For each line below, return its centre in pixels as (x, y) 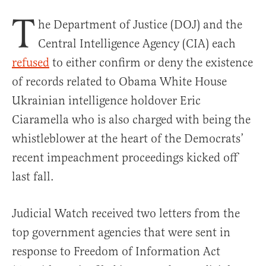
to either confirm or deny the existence (151, 63)
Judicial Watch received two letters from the (126, 214)
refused (31, 63)
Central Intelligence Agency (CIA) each (137, 44)
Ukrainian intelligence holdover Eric (106, 101)
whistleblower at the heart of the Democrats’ (128, 139)
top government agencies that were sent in (121, 233)
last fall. (33, 177)
